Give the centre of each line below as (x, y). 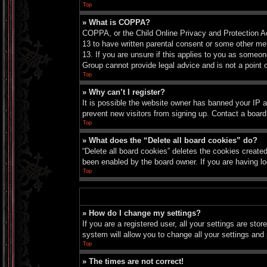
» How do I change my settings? (142, 213)
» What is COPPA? (116, 22)
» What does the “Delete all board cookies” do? (170, 140)
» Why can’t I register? (124, 92)
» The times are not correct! (133, 261)
